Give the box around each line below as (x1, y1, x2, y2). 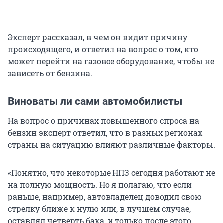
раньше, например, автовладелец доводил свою (8, 191, 202, 202)
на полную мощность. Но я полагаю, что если (8, 179, 192, 190)
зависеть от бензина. (8, 68, 92, 79)
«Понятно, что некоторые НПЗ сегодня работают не (8, 167, 215, 178)
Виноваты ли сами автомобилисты (8, 95, 182, 108)
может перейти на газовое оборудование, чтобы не (8, 56, 214, 67)
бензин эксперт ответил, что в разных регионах (8, 127, 202, 138)
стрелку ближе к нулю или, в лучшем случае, (8, 203, 191, 214)
